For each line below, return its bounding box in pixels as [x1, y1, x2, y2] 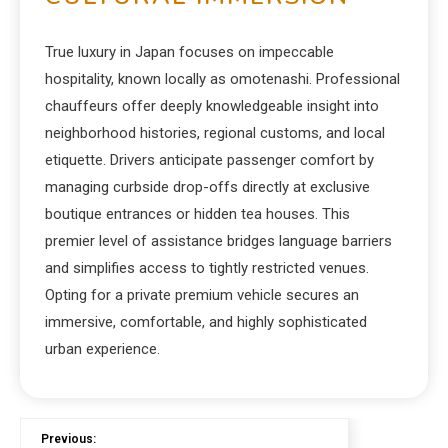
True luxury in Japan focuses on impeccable [45, 43, 334, 61]
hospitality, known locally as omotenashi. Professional [45, 70, 400, 88]
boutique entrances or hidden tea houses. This [45, 205, 350, 223]
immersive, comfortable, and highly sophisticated [45, 313, 367, 331]
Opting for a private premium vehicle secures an [45, 286, 359, 304]
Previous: [41, 432, 96, 446]
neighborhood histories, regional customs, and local [45, 124, 385, 142]
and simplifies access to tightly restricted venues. [45, 259, 369, 277]
